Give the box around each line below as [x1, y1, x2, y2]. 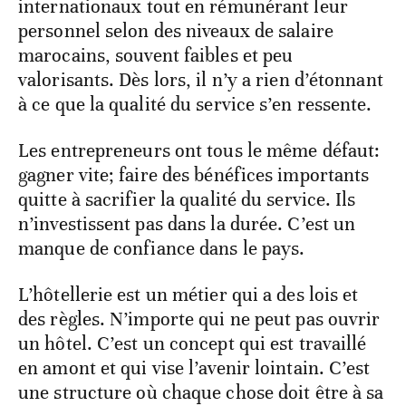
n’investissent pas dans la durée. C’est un [18, 212, 356, 237]
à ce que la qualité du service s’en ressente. [18, 92, 372, 117]
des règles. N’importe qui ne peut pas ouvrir [18, 307, 381, 332]
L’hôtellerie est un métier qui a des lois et [18, 283, 359, 307]
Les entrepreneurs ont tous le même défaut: [18, 139, 381, 163]
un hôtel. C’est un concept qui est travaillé [18, 332, 367, 356]
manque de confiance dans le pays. [18, 237, 305, 261]
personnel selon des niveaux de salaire [18, 19, 333, 43]
